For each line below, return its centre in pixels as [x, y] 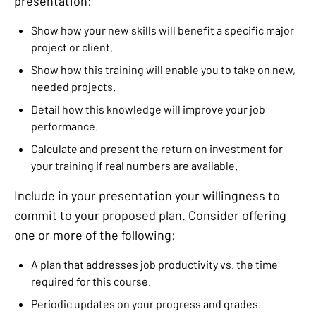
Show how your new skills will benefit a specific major [163, 30]
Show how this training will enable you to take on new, [163, 70]
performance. [65, 126]
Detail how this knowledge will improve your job [148, 109]
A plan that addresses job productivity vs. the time [154, 265]
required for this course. [91, 281]
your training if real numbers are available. [134, 166]
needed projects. [73, 87]
